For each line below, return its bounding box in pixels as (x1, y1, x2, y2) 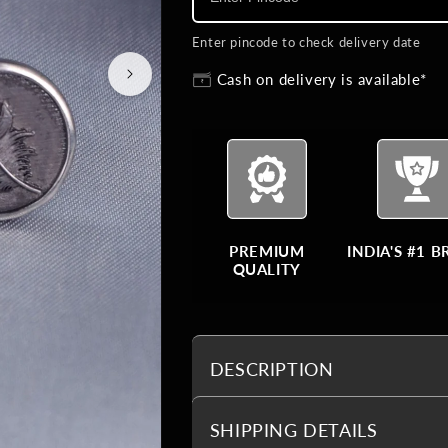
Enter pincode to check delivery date (191, 34, 421, 51)
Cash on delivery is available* (216, 69, 427, 88)
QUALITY (232, 260, 301, 279)
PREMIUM (229, 242, 305, 261)
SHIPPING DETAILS (209, 418, 378, 441)
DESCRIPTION (209, 357, 334, 380)
